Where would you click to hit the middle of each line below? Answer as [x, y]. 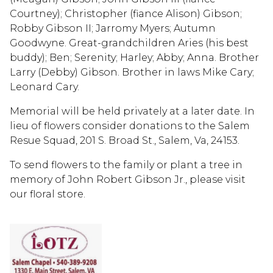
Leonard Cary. [44, 87]
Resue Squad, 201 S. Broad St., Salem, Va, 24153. [125, 140]
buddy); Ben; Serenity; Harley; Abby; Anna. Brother [134, 57]
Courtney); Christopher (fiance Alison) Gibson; [126, 13]
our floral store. [48, 194]
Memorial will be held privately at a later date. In [132, 111]
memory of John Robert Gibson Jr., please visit [128, 179]
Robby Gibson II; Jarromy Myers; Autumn [113, 28]
